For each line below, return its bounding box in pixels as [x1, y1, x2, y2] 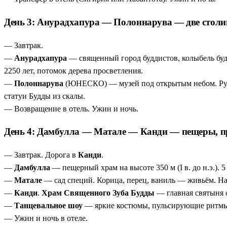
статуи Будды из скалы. [4, 91, 85, 100]
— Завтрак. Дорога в [4, 150, 78, 160]
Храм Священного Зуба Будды [42, 188, 155, 198]
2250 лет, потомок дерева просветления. [4, 66, 143, 75]
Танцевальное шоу [14, 201, 83, 210]
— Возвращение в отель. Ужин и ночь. [4, 104, 138, 113]
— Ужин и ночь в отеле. [4, 214, 88, 223]
